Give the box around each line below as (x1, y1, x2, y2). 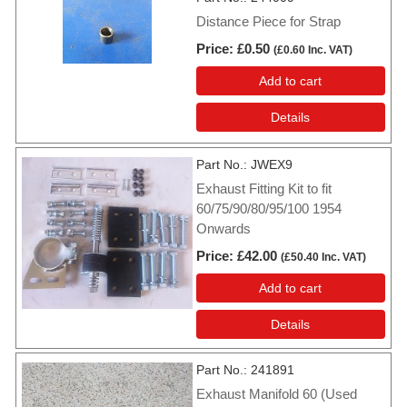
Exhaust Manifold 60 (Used (196, 386, 357, 402)
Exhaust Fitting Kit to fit (196, 180, 332, 196)
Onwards (196, 220, 251, 236)
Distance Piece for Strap (196, 13, 341, 29)
